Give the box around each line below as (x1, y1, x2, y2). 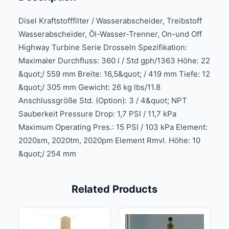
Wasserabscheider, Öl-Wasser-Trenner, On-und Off (18, 29, 202, 39)
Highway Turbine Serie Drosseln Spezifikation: (18, 42, 187, 52)
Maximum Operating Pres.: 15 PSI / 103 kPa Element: (18, 122, 208, 132)
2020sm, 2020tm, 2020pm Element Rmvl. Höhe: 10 (18, 135, 200, 145)
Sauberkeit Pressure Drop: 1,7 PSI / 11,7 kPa (18, 109, 176, 119)
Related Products (72, 183, 157, 195)
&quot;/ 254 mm (18, 149, 76, 158)
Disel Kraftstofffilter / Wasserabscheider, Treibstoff (18, 16, 202, 26)
